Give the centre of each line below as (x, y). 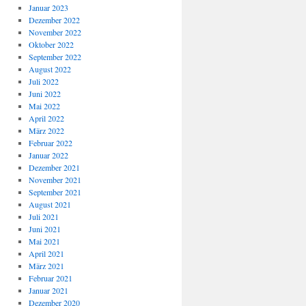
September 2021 (55, 192)
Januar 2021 (48, 290)
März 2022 (46, 130)
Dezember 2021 (54, 167)
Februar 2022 (50, 143)
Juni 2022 (44, 94)
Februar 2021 (50, 278)
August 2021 (50, 204)
